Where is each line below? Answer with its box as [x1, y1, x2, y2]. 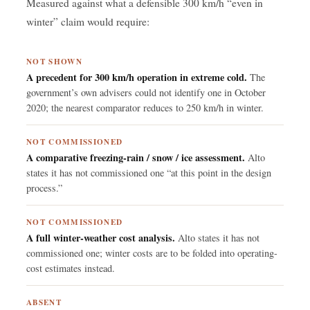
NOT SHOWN [26, 55, 83, 67]
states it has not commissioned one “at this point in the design [26, 165, 271, 179]
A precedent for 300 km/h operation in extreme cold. [26, 69, 247, 84]
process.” [26, 181, 62, 194]
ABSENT [26, 295, 62, 308]
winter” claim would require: [26, 14, 149, 28]
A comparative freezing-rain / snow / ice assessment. [26, 149, 245, 165]
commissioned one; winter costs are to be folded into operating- [26, 246, 277, 259]
